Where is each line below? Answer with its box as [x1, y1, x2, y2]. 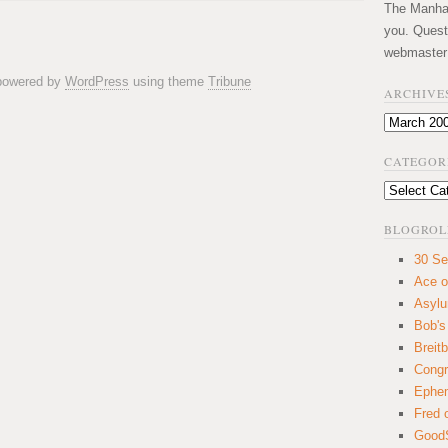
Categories [383, 183, 445, 198]
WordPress [65, 74, 129, 89]
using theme [129, 74, 208, 89]
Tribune [208, 74, 251, 89]
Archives [383, 115, 434, 130]
